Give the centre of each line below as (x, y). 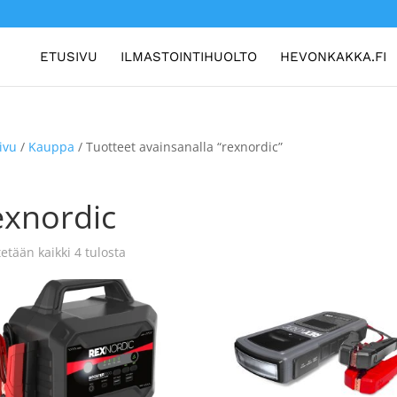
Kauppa (51, 147)
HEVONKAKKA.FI (333, 57)
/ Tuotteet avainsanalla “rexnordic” (178, 147)
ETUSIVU (68, 57)
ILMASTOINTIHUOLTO (188, 57)
